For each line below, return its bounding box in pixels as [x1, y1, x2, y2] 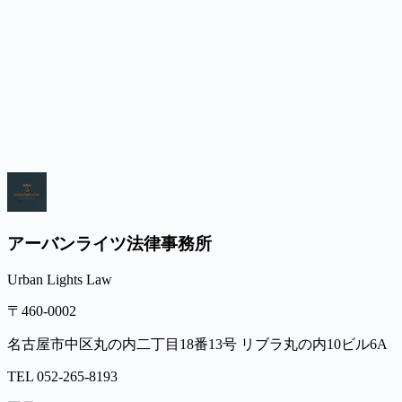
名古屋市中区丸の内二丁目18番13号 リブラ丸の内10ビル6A [7, 336, 388, 353]
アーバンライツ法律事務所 [7, 233, 212, 253]
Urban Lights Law [7, 272, 112, 288]
